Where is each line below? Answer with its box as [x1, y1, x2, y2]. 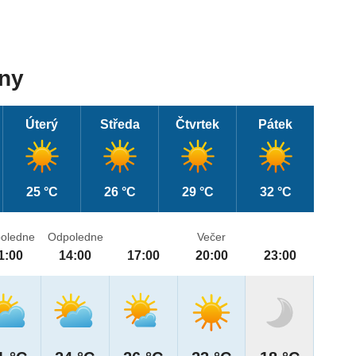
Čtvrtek [176, 118, 220, 132]
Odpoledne [47, 230, 103, 244]
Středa [99, 118, 140, 132]
